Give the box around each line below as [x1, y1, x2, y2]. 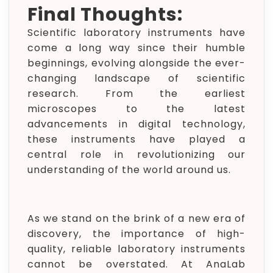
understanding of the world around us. [27, 163, 231, 177]
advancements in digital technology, [27, 117, 246, 131]
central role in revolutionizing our [27, 147, 246, 161]
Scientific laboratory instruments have [27, 26, 246, 40]
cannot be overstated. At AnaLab [27, 257, 246, 271]
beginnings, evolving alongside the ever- [27, 56, 246, 70]
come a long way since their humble [27, 41, 246, 55]
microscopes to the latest [27, 102, 246, 116]
